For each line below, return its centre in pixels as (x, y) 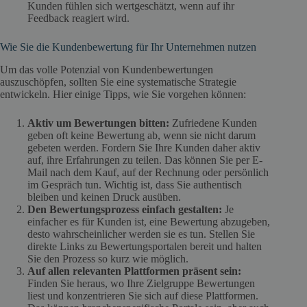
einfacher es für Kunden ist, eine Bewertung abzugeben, (149, 222)
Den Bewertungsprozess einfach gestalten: (126, 210)
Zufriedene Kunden (213, 123)
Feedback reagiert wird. (78, 19)
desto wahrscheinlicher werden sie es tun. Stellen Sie (141, 234)
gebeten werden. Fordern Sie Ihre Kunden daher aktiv (144, 148)
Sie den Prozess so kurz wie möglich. (108, 259)
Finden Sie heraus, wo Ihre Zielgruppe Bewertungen (141, 284)
